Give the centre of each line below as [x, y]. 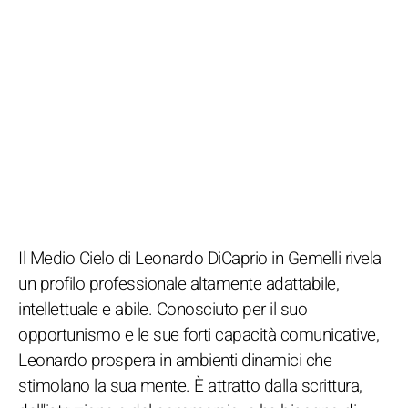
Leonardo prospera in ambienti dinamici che [175, 360]
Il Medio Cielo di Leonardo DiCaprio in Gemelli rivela [200, 258]
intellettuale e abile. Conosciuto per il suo [163, 309]
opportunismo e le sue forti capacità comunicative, [199, 335]
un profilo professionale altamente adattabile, [178, 284]
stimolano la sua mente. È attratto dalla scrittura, [190, 386]
